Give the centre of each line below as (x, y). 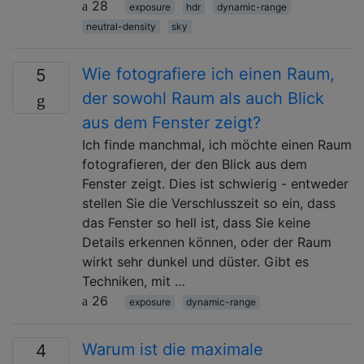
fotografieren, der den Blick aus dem (195, 164)
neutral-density (121, 26)
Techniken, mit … (134, 281)
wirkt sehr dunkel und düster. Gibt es (195, 261)
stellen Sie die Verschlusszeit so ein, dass (209, 203)
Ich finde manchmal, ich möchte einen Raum (217, 144)
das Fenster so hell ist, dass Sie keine (196, 222)
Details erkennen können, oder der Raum (207, 242)
